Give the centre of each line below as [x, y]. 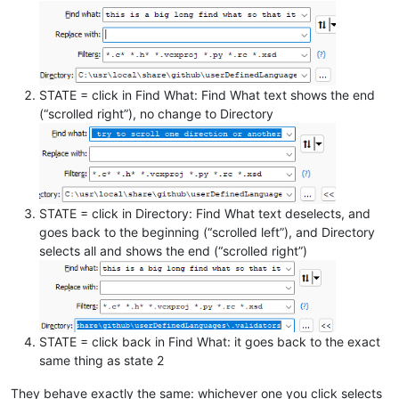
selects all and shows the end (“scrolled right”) [173, 251]
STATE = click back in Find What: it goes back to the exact [210, 342]
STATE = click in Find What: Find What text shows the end [207, 95]
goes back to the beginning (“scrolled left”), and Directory [207, 232]
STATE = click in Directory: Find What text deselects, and [205, 214]
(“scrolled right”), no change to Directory [156, 114]
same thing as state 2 [102, 361]
